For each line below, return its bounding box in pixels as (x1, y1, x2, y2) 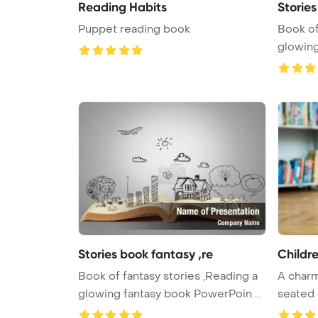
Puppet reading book (78, 21, 190, 36)
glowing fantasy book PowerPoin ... (78, 286, 261, 301)
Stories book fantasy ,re (78, 246, 213, 262)
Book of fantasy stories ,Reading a (78, 268, 258, 283)
